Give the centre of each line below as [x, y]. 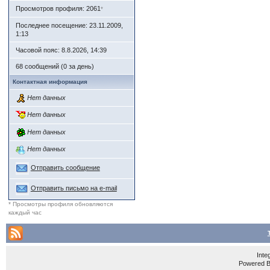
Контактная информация [50, 82]
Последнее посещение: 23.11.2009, [69, 25]
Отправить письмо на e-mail [74, 188]
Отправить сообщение [65, 168]
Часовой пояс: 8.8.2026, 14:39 [61, 50]
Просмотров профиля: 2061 [58, 8]
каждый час [25, 212]
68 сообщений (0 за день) [55, 66]
